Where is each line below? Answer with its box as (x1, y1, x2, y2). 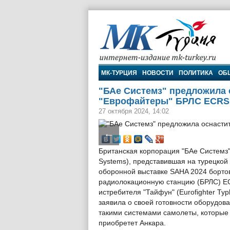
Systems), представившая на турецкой (99, 158, 228, 165)
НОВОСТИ (142, 69, 174, 76)
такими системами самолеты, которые (99, 209, 228, 217)
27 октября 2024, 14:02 (99, 107, 169, 115)
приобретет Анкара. (99, 219, 166, 227)
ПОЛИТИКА (179, 69, 213, 76)
